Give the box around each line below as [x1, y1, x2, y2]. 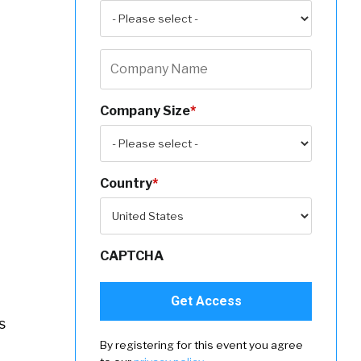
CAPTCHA [100, 248, 164, 264]
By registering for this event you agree [100, 338, 304, 352]
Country [100, 176, 153, 192]
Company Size [100, 103, 191, 119]
